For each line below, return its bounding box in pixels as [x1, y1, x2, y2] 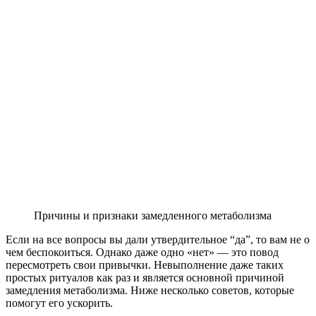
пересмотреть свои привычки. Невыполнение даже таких [6, 258, 284, 271]
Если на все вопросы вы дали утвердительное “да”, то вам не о [6, 233, 310, 245]
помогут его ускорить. [6, 296, 113, 309]
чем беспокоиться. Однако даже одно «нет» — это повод [6, 245, 279, 258]
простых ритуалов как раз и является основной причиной [6, 271, 284, 284]
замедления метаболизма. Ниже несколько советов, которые [6, 284, 294, 296]
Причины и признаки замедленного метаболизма [34, 209, 272, 221]
